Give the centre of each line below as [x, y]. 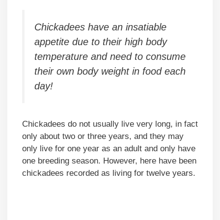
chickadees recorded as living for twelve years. [109, 173]
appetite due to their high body [101, 41]
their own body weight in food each [110, 71]
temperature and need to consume [110, 56]
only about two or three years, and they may [103, 137]
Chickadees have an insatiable [100, 27]
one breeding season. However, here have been [109, 161]
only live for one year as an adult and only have [109, 149]
